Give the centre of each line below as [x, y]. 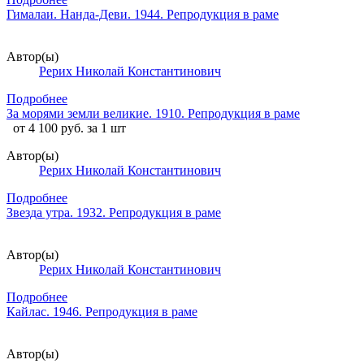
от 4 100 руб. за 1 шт [69, 128]
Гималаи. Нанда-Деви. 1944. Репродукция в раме [143, 14]
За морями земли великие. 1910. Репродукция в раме [153, 113]
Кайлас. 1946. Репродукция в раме [102, 311]
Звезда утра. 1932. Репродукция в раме [114, 212]
